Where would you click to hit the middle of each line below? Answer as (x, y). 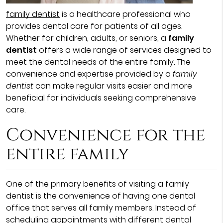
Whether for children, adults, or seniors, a (87, 38)
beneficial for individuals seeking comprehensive (101, 98)
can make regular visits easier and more (112, 86)
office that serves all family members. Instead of (101, 208)
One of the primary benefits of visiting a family (97, 184)
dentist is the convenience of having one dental (100, 196)
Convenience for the (105, 135)
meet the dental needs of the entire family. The (98, 62)
